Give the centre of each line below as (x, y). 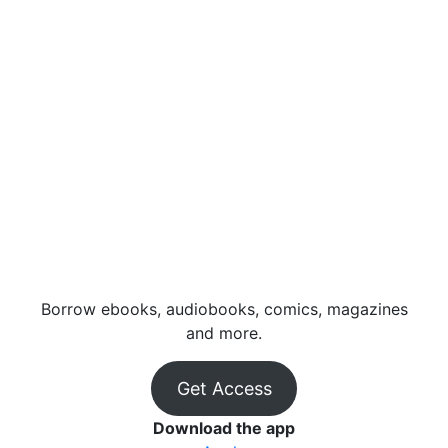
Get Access (224, 388)
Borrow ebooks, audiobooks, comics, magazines (224, 309)
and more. (224, 333)
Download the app (224, 428)
